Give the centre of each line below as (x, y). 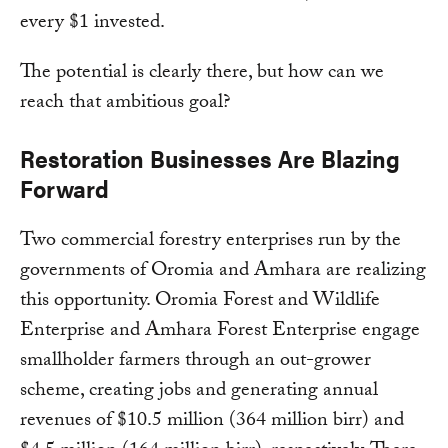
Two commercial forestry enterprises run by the (210, 241)
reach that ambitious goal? (125, 103)
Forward (64, 187)
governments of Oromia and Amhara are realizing (223, 271)
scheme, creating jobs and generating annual (199, 391)
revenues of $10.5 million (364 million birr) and (212, 421)
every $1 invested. (92, 23)
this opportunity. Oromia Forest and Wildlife (200, 301)
